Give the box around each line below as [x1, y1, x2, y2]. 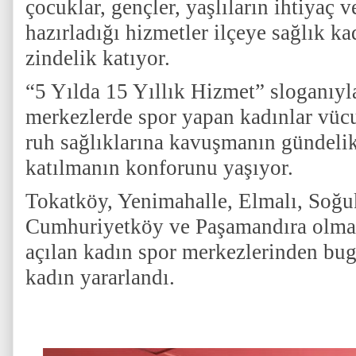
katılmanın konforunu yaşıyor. [25, 156, 293, 180]
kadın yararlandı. [25, 265, 175, 289]
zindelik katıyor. [25, 46, 170, 70]
